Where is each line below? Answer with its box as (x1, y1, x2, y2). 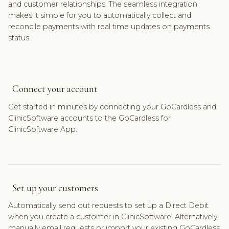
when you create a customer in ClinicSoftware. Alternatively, (8, 212, 219, 221)
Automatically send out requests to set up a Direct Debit (8, 200, 209, 210)
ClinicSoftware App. (8, 124, 77, 134)
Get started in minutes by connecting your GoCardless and (8, 102, 216, 111)
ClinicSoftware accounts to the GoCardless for (8, 113, 171, 123)
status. (8, 33, 31, 43)
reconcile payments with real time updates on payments (8, 22, 210, 32)
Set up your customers (8, 181, 98, 194)
